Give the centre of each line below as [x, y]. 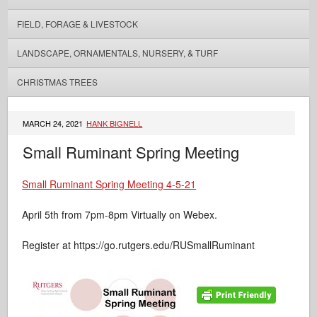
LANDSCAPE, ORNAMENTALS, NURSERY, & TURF [117, 53]
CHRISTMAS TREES [57, 82]
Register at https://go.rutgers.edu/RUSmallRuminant [139, 245]
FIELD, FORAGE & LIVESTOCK [77, 24]
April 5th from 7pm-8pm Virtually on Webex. [120, 214]
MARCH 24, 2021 [54, 123]
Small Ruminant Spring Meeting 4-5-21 [109, 184]
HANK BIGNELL [115, 123]
